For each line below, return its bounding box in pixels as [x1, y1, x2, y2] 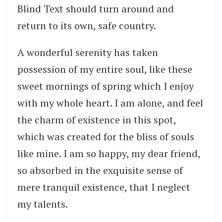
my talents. [17, 197, 68, 211]
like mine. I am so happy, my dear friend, [17, 146, 200, 160]
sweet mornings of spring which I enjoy [17, 79, 194, 93]
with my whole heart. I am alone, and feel [17, 96, 203, 110]
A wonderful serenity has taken [17, 45, 158, 59]
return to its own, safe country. [17, 18, 156, 32]
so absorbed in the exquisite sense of [17, 163, 183, 177]
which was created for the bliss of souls [17, 129, 194, 143]
